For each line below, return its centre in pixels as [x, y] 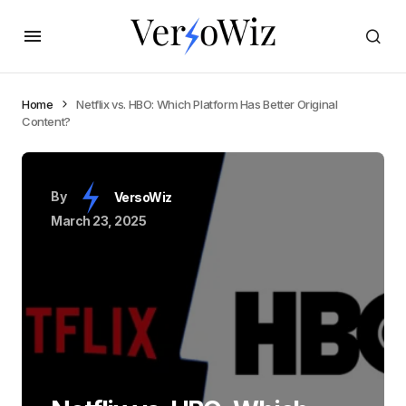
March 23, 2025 [99, 221]
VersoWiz [143, 197]
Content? [46, 121]
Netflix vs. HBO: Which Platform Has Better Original [207, 104]
